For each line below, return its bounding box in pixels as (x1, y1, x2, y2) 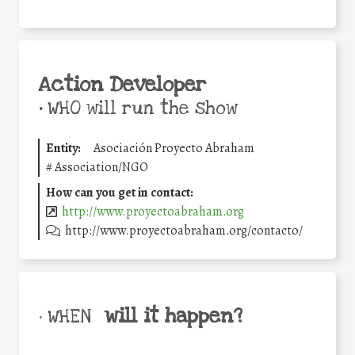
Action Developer (38, 71, 206, 99)
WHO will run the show (42, 97, 238, 121)
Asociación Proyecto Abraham (94, 139, 254, 158)
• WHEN (38, 305, 91, 330)
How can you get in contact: (46, 184, 193, 202)
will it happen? (104, 303, 242, 330)
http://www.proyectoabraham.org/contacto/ (65, 222, 303, 240)
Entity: (46, 139, 81, 158)
